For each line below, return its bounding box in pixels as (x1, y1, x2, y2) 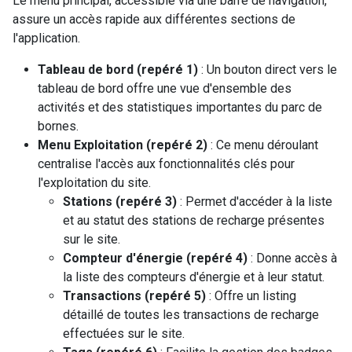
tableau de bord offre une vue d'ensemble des (38, 81, 291, 97)
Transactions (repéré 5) (63, 288, 206, 304)
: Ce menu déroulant (207, 137, 318, 153)
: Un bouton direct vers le (198, 62, 337, 78)
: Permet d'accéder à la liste (177, 194, 332, 210)
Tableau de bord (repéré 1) (38, 62, 198, 78)
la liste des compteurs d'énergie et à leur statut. (63, 269, 324, 285)
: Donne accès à (247, 251, 337, 266)
